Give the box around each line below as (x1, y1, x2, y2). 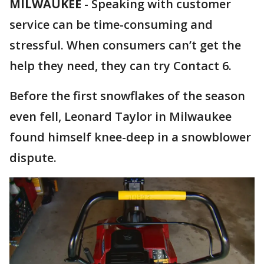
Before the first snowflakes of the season (9, 88, 245, 104)
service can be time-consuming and (9, 16, 213, 32)
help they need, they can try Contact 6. (9, 58, 232, 74)
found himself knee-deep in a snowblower (9, 129, 251, 145)
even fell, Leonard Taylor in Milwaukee (9, 108, 232, 124)
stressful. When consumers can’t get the (9, 37, 241, 53)
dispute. (9, 150, 57, 166)
